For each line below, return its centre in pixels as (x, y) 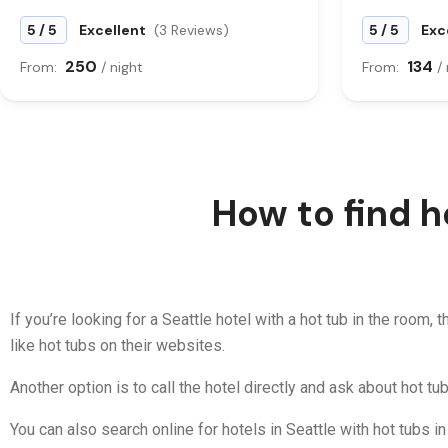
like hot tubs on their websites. (117, 345)
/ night (122, 67)
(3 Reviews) (191, 30)
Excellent (114, 30)
